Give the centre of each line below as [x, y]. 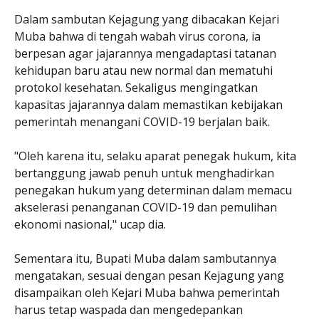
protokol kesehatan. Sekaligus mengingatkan [136, 87]
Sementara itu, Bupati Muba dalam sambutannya [145, 258]
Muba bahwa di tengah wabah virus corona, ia [137, 36]
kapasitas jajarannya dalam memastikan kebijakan [148, 104]
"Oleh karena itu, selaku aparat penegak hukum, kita [155, 156]
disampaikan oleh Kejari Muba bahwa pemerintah [147, 292]
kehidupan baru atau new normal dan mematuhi [143, 70]
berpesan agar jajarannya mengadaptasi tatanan [145, 53]
